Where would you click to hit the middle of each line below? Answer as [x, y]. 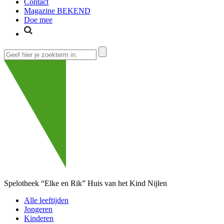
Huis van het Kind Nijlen [127, 183]
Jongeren [38, 209]
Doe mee [38, 19]
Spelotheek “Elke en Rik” [45, 183]
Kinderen [39, 218]
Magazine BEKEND [57, 10]
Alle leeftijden [46, 200]
